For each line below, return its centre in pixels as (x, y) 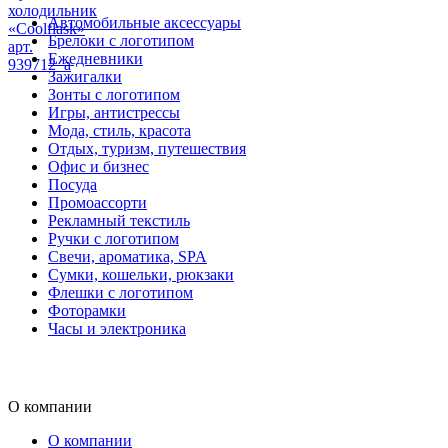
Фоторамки (87, 311)
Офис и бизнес (98, 167)
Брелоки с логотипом (121, 41)
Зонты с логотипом (114, 95)
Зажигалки (85, 77)
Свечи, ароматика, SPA (127, 257)
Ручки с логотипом (113, 239)
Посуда (72, 185)
